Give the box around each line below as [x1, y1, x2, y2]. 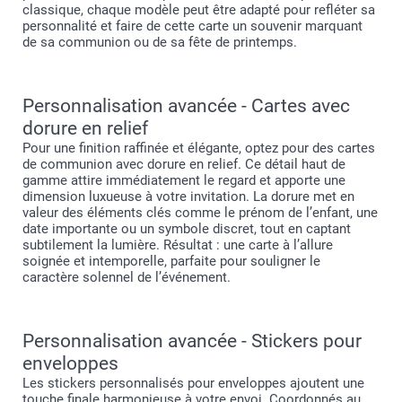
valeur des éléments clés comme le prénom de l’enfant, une [22, 204, 378, 221]
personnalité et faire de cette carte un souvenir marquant [22, 17, 363, 34]
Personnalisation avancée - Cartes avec [22, 94, 350, 117]
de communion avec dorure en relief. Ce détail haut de [22, 155, 345, 172]
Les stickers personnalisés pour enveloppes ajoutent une [22, 374, 364, 391]
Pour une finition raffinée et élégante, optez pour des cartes [22, 139, 375, 156]
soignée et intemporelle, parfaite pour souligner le [22, 252, 320, 269]
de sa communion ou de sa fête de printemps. [22, 33, 297, 50]
